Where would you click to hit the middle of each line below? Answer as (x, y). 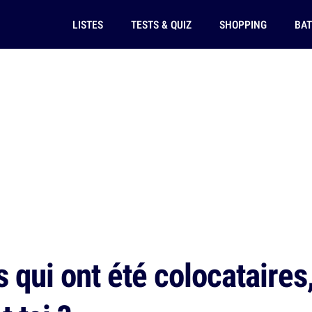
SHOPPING (243, 24)
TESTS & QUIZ (161, 24)
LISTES (87, 24)
